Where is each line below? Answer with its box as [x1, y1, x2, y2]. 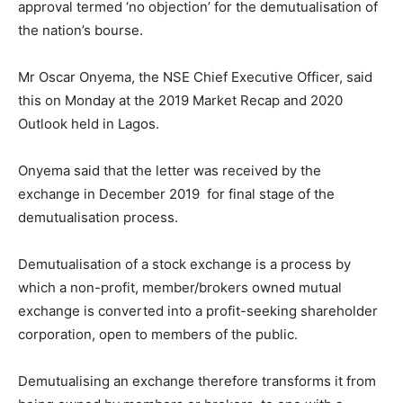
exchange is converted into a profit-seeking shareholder [18, 302, 378, 320]
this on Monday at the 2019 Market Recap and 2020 [18, 92, 343, 110]
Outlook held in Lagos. [18, 115, 159, 133]
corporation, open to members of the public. [18, 326, 298, 344]
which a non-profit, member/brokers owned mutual [18, 279, 342, 297]
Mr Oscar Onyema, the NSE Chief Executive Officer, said [18, 68, 372, 86]
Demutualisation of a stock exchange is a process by [18, 255, 351, 273]
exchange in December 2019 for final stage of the [18, 185, 335, 203]
